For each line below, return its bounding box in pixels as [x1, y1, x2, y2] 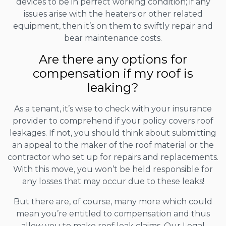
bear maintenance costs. [64, 33, 162, 43]
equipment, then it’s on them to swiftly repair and [13, 21, 213, 31]
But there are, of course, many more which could [14, 197, 212, 207]
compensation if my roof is [33, 66, 193, 81]
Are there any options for [39, 52, 187, 67]
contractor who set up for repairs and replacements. [8, 152, 218, 162]
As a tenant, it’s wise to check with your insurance [14, 104, 212, 114]
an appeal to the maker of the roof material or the [12, 140, 214, 150]
